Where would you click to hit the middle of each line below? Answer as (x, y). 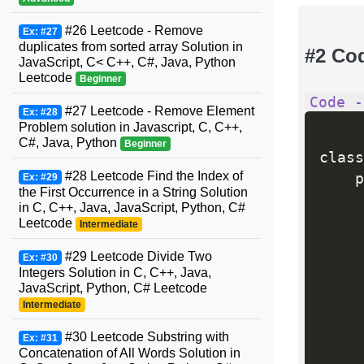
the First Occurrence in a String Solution (133, 192)
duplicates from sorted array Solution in (131, 47)
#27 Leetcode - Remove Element (158, 111)
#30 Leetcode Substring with (145, 337)
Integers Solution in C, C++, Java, (115, 273)
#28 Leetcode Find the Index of (152, 176)
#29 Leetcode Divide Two (136, 256)
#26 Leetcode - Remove (132, 30)
